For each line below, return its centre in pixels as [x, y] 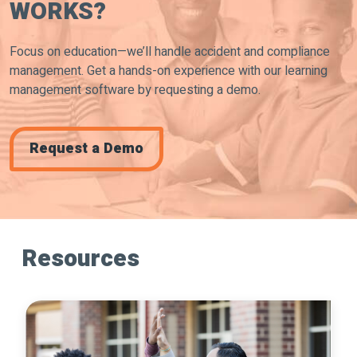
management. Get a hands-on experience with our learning [169, 71]
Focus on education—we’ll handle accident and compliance [170, 51]
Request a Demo [86, 148]
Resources [80, 259]
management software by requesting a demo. [135, 90]
